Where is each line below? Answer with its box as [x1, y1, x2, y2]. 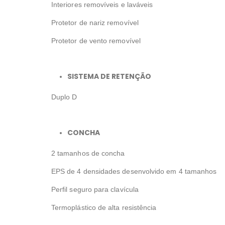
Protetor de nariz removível [51, 19, 139, 27]
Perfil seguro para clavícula [51, 185, 139, 194]
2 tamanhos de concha [51, 149, 125, 158]
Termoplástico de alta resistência [51, 203, 157, 212]
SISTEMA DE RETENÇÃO [67, 71, 151, 82]
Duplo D [51, 93, 77, 101]
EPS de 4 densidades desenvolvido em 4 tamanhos [51, 167, 217, 176]
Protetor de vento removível [51, 37, 141, 45]
